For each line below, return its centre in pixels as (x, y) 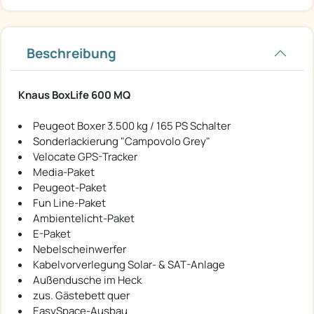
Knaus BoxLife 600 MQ (74, 95)
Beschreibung (71, 53)
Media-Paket (64, 172)
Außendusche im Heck (87, 280)
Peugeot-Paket (70, 187)
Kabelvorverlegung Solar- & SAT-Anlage (129, 264)
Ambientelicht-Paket (84, 218)
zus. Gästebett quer (81, 295)
